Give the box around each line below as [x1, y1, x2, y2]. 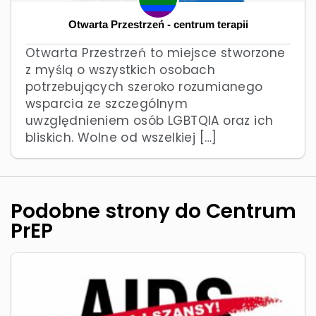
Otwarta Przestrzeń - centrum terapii [68, 18, 248, 30]
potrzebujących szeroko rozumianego [25, 78, 263, 95]
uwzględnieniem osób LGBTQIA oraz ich [25, 111, 274, 129]
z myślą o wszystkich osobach [25, 61, 216, 78]
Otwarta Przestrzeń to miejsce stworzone [25, 44, 286, 61]
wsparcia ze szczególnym [25, 95, 188, 112]
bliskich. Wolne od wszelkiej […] [25, 128, 217, 146]
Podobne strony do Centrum [11, 197, 296, 225]
